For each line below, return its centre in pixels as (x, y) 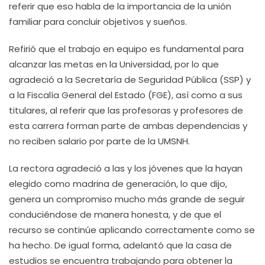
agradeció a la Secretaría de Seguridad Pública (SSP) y (130, 80)
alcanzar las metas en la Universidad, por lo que (114, 64)
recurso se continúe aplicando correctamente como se (132, 230)
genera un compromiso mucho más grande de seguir (127, 199)
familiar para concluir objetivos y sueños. (98, 22)
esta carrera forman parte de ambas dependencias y (128, 126)
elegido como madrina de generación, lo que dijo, (118, 184)
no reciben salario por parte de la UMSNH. (99, 141)
